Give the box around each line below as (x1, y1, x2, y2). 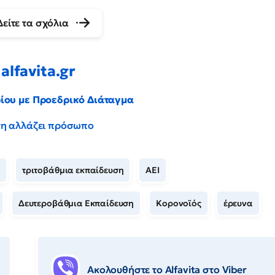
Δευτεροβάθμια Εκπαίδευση (18, 198, 134, 209)
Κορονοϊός (156, 198, 201, 209)
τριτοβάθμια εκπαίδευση (21, 165, 124, 176)
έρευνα (223, 198, 253, 209)
